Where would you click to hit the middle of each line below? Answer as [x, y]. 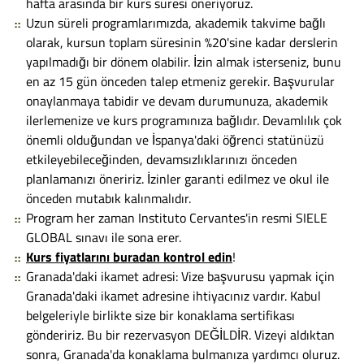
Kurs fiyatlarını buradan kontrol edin [129, 256]
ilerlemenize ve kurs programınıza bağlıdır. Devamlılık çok [184, 120]
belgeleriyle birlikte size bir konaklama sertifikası [160, 315]
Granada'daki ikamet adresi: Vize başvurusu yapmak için [180, 276]
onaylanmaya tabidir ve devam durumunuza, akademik [177, 100]
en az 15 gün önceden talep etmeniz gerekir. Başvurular [180, 81]
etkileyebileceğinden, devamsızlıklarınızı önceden [162, 159]
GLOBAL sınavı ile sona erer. [104, 237]
